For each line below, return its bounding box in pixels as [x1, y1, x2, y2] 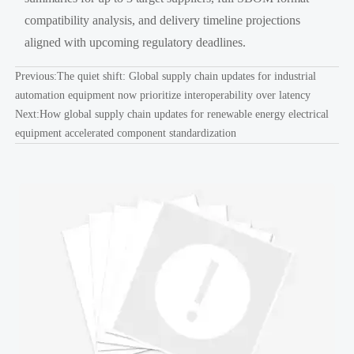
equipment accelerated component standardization [14, 126, 236, 139]
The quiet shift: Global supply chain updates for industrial [56, 70, 316, 82]
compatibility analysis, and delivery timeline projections [24, 13, 301, 27]
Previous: [14, 70, 57, 82]
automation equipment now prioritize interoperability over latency [14, 88, 311, 101]
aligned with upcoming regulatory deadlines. [24, 35, 247, 49]
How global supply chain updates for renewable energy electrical [39, 107, 329, 120]
